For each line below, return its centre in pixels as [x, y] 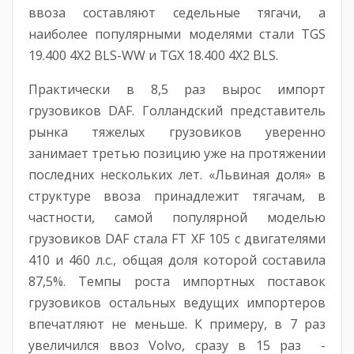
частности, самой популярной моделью [177, 218]
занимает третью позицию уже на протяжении [177, 154]
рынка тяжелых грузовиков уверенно [177, 132]
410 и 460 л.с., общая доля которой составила [177, 260]
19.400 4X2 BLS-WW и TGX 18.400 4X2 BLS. [153, 56]
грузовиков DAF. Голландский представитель [177, 111]
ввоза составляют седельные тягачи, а [177, 13]
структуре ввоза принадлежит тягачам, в [177, 196]
